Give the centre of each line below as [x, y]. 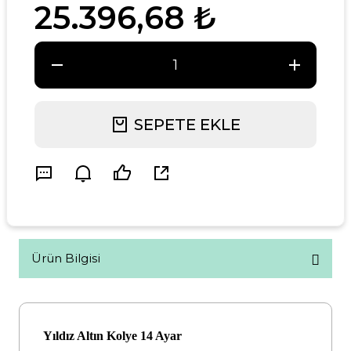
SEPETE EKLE [187, 125]
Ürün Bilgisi [66, 258]
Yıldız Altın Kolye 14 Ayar [112, 336]
